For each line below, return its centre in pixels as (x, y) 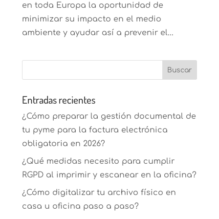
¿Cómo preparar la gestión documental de (109, 117)
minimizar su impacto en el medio (91, 19)
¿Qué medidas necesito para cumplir (98, 162)
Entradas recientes (58, 100)
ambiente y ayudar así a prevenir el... (98, 33)
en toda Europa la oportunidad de (92, 6)
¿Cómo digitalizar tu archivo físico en (99, 193)
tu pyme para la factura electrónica (95, 130)
